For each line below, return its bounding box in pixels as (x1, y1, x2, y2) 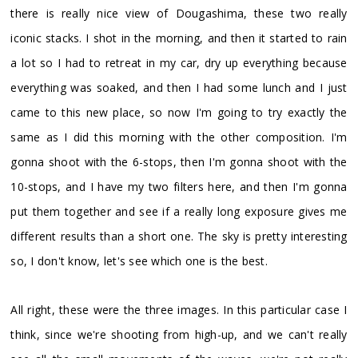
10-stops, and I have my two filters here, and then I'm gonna (10, 178, 348, 194)
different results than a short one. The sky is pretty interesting (10, 228, 348, 244)
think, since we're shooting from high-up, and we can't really (10, 326, 348, 342)
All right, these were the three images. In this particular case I (10, 301, 348, 317)
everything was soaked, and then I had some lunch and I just (10, 79, 348, 95)
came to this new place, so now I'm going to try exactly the (10, 104, 348, 120)
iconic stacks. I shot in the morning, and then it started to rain (10, 30, 348, 46)
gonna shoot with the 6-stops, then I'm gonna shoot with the (10, 153, 348, 169)
